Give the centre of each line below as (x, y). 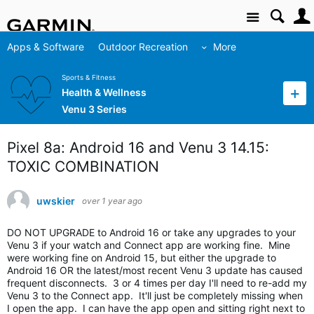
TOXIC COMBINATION (83, 166)
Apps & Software (46, 47)
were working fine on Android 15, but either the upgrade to (142, 258)
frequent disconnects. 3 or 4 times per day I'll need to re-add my (157, 283)
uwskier (56, 201)
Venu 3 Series (94, 109)
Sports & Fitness (89, 78)
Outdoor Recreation (143, 47)
